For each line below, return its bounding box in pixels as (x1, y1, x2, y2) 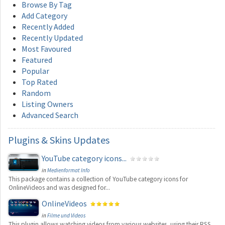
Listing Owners (22, 98, 73, 109)
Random (22, 87, 51, 98)
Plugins (8, 133, 39, 146)
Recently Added (22, 21, 74, 32)
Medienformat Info (47, 166, 90, 174)
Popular (22, 65, 49, 76)
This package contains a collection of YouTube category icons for (9, 174, 188, 183)
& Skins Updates (39, 133, 109, 146)
